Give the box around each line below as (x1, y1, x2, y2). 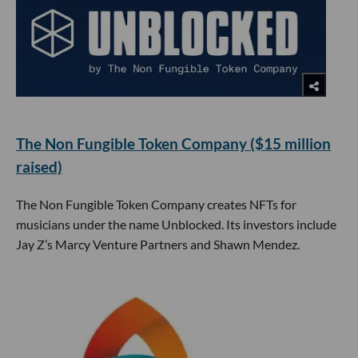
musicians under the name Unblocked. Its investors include (16, 216, 336, 232)
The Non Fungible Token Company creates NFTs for (16, 196, 296, 212)
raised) (16, 158, 62, 177)
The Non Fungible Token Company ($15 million (16, 135, 331, 153)
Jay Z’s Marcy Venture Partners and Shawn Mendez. (16, 236, 300, 252)
